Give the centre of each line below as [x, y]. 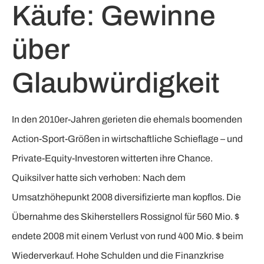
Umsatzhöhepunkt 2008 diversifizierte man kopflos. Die [126, 197]
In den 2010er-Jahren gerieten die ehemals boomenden [127, 120]
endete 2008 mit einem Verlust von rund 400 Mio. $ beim [128, 236]
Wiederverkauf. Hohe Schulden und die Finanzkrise [118, 256]
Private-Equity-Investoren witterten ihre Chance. [112, 159]
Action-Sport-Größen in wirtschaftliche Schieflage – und [127, 139]
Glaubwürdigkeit [116, 83]
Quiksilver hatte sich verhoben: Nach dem [99, 178]
